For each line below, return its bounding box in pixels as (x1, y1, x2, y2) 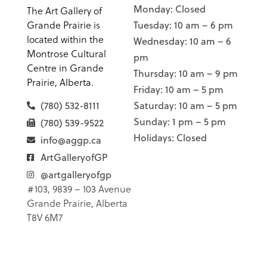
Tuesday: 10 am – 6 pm (133, 18, 233, 32)
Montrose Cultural (27, 47, 106, 61)
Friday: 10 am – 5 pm (133, 83, 223, 97)
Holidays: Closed (133, 131, 207, 145)
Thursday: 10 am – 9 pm (133, 67, 238, 80)
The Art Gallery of (27, 4, 102, 18)
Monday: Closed (133, 2, 206, 16)
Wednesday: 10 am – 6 (133, 35, 231, 48)
